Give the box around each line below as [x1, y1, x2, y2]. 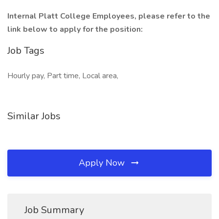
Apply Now [79, 157, 127, 169]
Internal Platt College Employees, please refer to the [7, 11, 210, 22]
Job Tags [7, 44, 44, 57]
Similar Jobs [7, 109, 61, 123]
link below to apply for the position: [7, 24, 143, 35]
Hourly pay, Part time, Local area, [7, 70, 118, 81]
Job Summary [24, 203, 84, 217]
